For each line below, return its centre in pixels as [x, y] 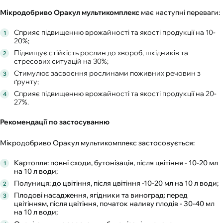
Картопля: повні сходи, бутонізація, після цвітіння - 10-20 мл [116, 163]
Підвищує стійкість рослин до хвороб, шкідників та [101, 53]
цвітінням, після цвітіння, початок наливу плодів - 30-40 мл [114, 204]
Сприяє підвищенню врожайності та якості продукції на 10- [115, 33]
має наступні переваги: [180, 13]
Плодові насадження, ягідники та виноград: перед [101, 195]
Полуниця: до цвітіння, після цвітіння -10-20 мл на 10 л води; [116, 183]
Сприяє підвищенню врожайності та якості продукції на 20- [115, 94]
